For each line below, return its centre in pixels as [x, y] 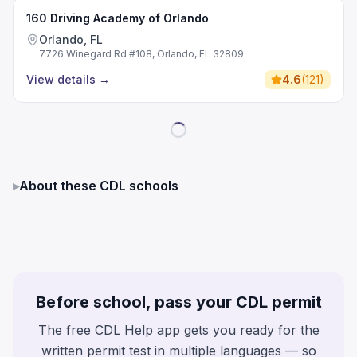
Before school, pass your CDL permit [178, 302]
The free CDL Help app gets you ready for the [178, 330]
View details [61, 79]
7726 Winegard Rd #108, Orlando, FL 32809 [141, 54]
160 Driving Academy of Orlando [118, 18]
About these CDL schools [99, 186]
